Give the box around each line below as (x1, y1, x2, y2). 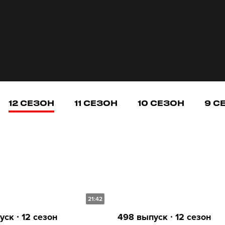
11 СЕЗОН (74, 98, 118, 107)
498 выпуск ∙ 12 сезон (118, 211, 211, 222)
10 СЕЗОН (138, 98, 184, 107)
